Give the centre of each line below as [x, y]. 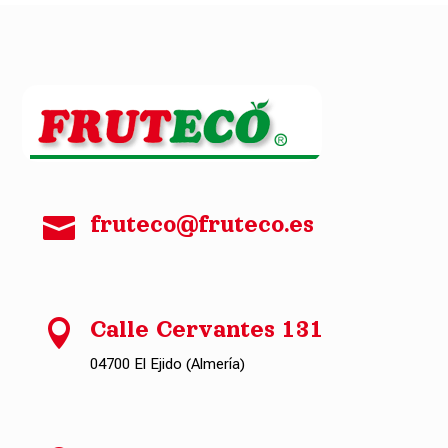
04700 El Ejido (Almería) [167, 363]
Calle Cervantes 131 [206, 329]
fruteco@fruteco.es [201, 224]
